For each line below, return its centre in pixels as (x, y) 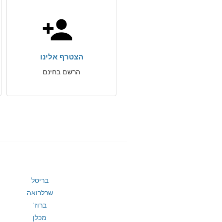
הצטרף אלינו (61, 57)
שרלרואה (40, 193)
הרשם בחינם (61, 72)
